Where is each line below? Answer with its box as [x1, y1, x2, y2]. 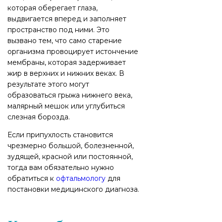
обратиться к [7, 174, 56, 183]
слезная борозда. [7, 112, 70, 121]
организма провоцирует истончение [7, 47, 138, 56]
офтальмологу [56, 174, 106, 183]
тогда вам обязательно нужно [7, 163, 114, 172]
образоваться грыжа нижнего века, [7, 91, 132, 100]
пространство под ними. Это [7, 25, 110, 34]
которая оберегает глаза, [7, 3, 98, 12]
